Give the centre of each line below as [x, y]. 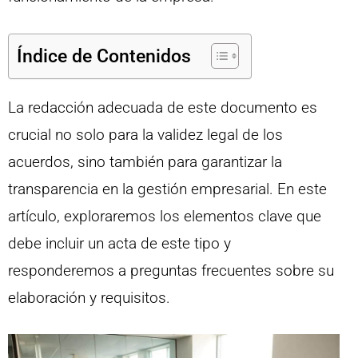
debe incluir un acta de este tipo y [119, 243]
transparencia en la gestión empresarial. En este [167, 189]
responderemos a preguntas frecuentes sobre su [171, 270]
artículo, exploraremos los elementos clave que [165, 216]
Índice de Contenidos [104, 56]
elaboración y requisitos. [89, 297]
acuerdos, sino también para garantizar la [145, 161]
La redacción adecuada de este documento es [163, 107]
